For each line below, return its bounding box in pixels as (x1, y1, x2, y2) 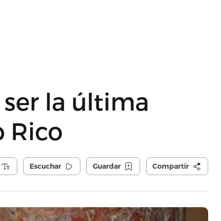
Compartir (152, 162, 189, 171)
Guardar (92, 162, 121, 171)
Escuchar (29, 162, 61, 171)
